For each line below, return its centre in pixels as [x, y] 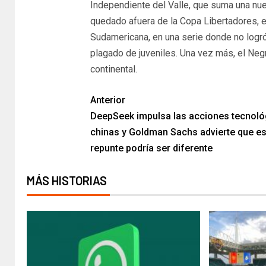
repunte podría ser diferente [151, 148]
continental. [113, 69]
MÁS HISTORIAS [67, 180]
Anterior [107, 100]
